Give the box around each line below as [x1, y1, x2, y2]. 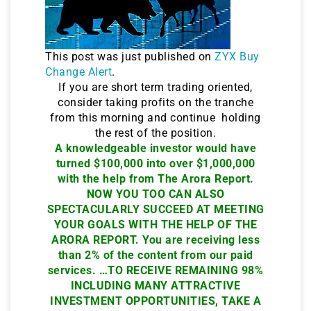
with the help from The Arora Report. [57, 171, 254, 185]
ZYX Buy [215, 49, 260, 63]
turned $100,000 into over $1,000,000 [56, 156, 255, 170]
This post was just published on [45, 49, 215, 63]
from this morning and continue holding [50, 110, 261, 124]
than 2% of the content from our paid [58, 248, 253, 262]
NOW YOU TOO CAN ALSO [86, 187, 225, 201]
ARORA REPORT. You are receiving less [51, 233, 260, 246]
